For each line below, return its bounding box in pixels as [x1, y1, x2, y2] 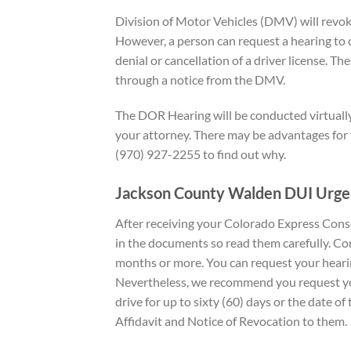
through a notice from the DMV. [115, 71, 285, 87]
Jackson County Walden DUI [115, 183, 316, 203]
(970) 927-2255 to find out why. [115, 147, 286, 162]
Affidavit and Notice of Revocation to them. [115, 313, 349, 329]
